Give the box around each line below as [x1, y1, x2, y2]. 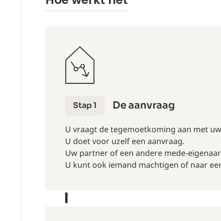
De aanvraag [112, 99, 175, 111]
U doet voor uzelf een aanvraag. [65, 136, 184, 147]
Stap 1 [73, 100, 97, 110]
